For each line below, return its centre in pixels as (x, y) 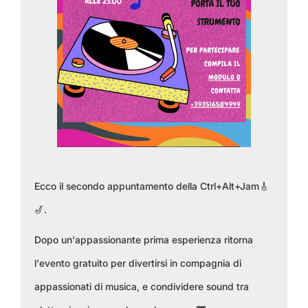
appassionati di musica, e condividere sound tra (142, 286)
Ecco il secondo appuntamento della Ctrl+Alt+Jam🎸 (152, 186)
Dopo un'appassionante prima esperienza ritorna (144, 240)
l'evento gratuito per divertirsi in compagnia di (138, 263)
